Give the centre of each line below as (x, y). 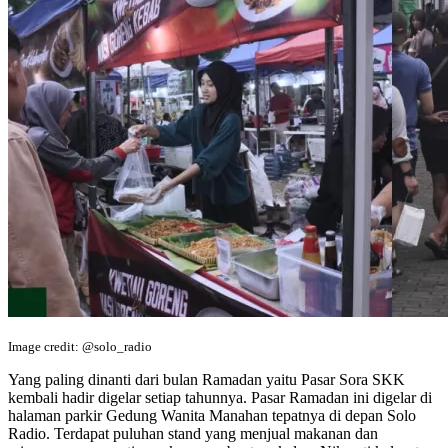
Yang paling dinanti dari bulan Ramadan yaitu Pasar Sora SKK (206, 379)
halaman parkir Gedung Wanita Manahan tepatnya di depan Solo (212, 415)
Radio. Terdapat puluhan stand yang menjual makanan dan (193, 433)
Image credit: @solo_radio (80, 346)
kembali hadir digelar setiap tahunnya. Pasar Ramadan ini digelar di (220, 397)
